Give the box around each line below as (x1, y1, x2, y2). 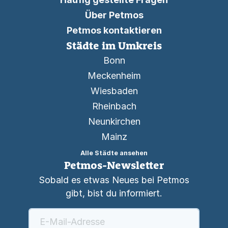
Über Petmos (84, 10, 144, 20)
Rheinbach (92, 101, 136, 111)
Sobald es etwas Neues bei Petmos (39, 175, 189, 185)
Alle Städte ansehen (80, 149, 148, 157)
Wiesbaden (90, 85, 138, 96)
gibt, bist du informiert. (66, 188, 162, 198)
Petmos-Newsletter (64, 158, 164, 172)
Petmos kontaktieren (66, 25, 162, 36)
